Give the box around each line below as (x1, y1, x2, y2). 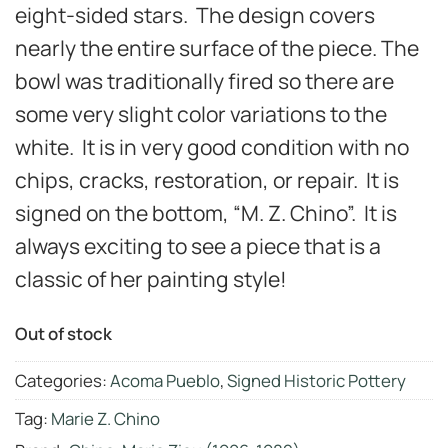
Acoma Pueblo (110, 368, 220, 392)
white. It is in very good (15, 132, 241, 162)
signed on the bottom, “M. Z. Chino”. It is (15, 198, 397, 228)
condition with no (241, 132, 409, 162)
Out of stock (15, 321, 112, 345)
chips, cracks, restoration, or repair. (15, 165, 358, 195)
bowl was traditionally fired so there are (15, 66, 394, 96)
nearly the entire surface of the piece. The (15, 33, 419, 63)
